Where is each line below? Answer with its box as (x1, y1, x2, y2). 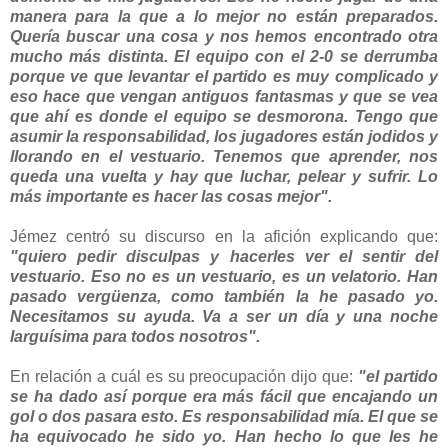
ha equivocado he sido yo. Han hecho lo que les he (10, 427, 438, 445)
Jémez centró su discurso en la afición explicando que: (10, 227, 438, 245)
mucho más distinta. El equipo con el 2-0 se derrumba (10, 47, 438, 65)
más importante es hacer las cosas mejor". (10, 187, 336, 205)
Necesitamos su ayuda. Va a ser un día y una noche (10, 307, 438, 325)
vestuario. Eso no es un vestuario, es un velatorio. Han (10, 267, 438, 285)
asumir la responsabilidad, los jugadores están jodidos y (10, 127, 438, 145)
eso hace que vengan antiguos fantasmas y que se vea (10, 87, 438, 105)
